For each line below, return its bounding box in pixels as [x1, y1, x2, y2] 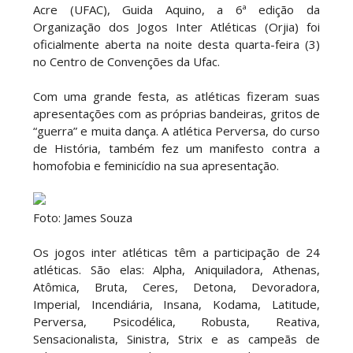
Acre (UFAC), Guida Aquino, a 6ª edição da [32, 2, 321, 17]
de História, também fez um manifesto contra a [32, 140, 321, 156]
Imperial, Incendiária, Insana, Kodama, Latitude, [32, 296, 321, 312]
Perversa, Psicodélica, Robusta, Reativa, [32, 314, 321, 329]
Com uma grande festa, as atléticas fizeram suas [32, 88, 321, 104]
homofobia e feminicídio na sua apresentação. [32, 158, 279, 173]
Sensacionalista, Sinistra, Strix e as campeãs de [32, 331, 321, 347]
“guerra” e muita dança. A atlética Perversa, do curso [32, 123, 321, 139]
